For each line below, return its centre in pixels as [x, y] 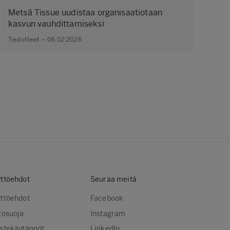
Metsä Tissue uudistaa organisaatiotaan [85, 12]
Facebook [107, 198]
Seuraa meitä [113, 179]
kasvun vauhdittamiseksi [56, 24]
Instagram [108, 214]
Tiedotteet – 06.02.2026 [45, 40]
